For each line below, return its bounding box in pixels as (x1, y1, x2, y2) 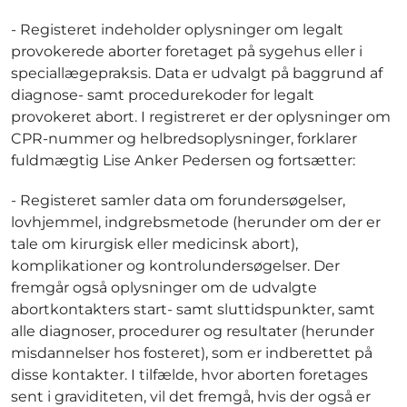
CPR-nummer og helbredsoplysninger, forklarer (11, 129, 357, 147)
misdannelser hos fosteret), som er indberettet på (11, 343, 372, 362)
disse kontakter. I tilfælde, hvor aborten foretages (11, 365, 368, 383)
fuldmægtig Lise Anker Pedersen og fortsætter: (11, 151, 355, 169)
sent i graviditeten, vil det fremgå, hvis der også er (11, 387, 371, 405)
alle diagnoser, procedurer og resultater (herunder (11, 322, 374, 340)
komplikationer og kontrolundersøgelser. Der (11, 256, 340, 274)
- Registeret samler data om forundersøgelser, (11, 191, 345, 209)
